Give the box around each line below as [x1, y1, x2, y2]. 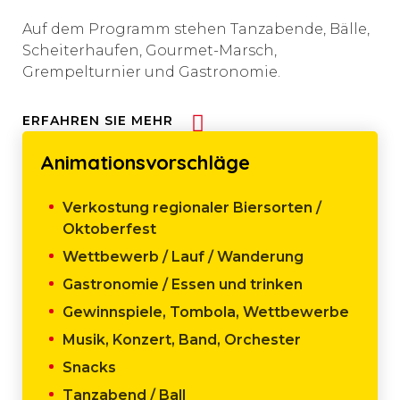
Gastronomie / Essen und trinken [62, 275, 303, 293]
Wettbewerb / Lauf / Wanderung [62, 247, 304, 265]
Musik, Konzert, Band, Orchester [62, 330, 301, 348]
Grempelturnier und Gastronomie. [22, 62, 280, 80]
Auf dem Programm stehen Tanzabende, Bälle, [22, 20, 370, 37]
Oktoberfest [62, 220, 156, 237]
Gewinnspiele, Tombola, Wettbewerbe [62, 303, 349, 321]
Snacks [62, 358, 116, 376]
